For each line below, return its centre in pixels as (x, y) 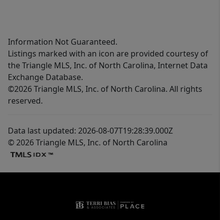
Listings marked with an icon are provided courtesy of (108, 53)
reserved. (25, 100)
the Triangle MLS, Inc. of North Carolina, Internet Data (108, 65)
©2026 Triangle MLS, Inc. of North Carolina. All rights (105, 89)
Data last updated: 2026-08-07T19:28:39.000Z (90, 130)
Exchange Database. (45, 77)
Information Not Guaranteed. (63, 41)
